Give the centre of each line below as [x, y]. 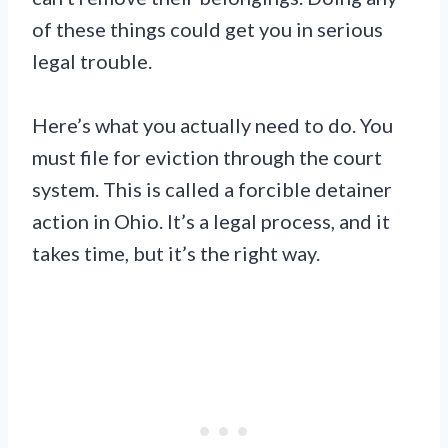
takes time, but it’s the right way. [176, 253]
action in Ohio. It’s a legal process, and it [211, 221]
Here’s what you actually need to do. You [212, 125]
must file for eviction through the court [207, 157]
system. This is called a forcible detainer [212, 189]
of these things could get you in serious [207, 29]
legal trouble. [92, 61]
